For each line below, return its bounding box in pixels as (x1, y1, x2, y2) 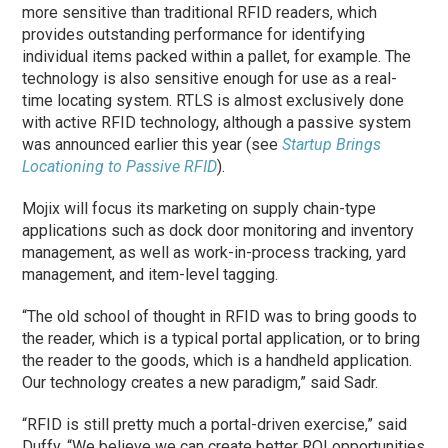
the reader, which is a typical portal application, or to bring (22, 328, 421, 348)
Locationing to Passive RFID (22, 156, 218, 176)
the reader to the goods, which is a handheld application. (22, 350, 413, 370)
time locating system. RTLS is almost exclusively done (22, 90, 405, 110)
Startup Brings (282, 134, 382, 154)
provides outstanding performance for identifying (22, 24, 366, 44)
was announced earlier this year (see (22, 134, 283, 154)
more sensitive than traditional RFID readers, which (22, 2, 378, 22)
